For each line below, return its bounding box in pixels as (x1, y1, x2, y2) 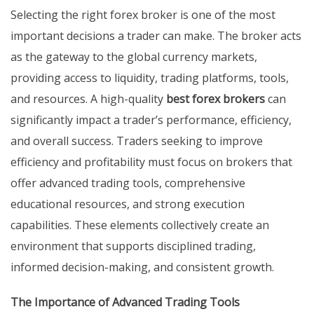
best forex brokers (166, 91, 265, 107)
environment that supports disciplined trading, (11, 238, 256, 254)
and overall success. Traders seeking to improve (11, 133, 263, 149)
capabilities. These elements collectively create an (11, 217, 269, 233)
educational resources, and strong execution (11, 196, 245, 212)
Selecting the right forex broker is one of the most (11, 7, 275, 23)
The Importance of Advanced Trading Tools (11, 294, 240, 310)
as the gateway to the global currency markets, (11, 49, 257, 65)
